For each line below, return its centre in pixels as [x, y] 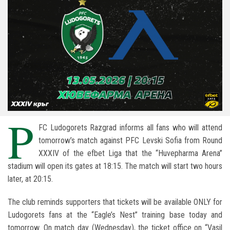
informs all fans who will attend [169, 128]
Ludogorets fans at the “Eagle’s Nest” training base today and [115, 215]
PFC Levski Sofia [154, 141]
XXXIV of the [63, 154]
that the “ [140, 154]
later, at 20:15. [30, 179]
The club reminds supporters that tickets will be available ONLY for [115, 202]
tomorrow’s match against [82, 141]
